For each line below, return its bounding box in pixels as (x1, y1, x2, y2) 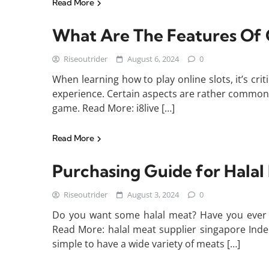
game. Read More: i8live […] (52, 101, 175, 115)
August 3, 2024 (127, 189, 179, 201)
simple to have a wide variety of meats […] (52, 237, 240, 251)
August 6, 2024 (127, 53, 179, 65)
